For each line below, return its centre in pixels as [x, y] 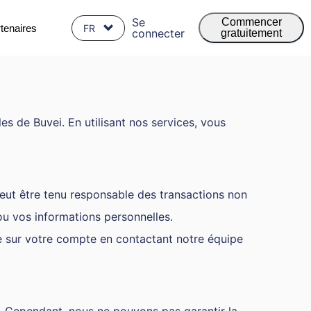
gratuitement [251, 33]
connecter [158, 33]
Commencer [251, 22]
